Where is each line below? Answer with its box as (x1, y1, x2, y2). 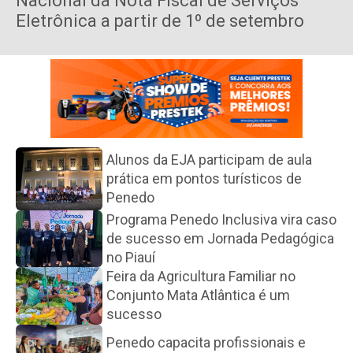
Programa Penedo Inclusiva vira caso (106, 210, 336, 228)
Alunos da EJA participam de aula (106, 150, 312, 168)
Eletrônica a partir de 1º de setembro (16, 10, 304, 31)
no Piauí (106, 248, 155, 266)
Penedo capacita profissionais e (106, 333, 306, 351)
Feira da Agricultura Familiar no (106, 268, 295, 285)
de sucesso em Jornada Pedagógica (106, 229, 334, 247)
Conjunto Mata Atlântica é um (106, 287, 290, 304)
